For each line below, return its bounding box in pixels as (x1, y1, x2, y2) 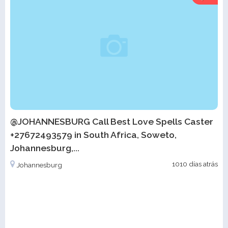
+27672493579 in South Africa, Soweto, (10, 129, 177, 140)
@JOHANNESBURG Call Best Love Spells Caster (10, 116, 213, 127)
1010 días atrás (172, 159, 218, 168)
